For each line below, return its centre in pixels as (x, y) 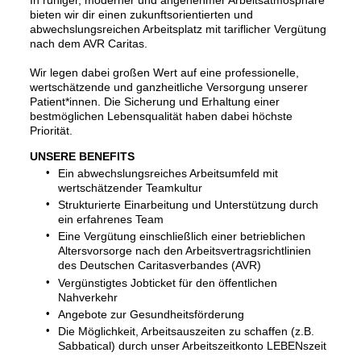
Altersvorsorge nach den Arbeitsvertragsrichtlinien (184, 251)
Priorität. (52, 130)
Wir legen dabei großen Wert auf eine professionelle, (165, 72)
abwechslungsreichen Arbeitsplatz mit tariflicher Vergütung (178, 29)
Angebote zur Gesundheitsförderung (151, 314)
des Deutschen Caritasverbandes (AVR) (159, 266)
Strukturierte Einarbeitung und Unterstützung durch (188, 205)
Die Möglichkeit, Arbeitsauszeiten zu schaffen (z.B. (186, 332)
